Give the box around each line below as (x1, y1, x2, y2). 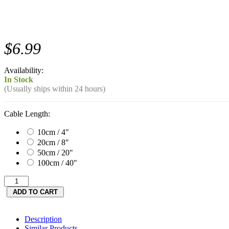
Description (25, 214, 62, 223)
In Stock (4, 75, 33, 84)
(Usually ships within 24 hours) (4, 84, 105, 93)
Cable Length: (4, 109, 50, 118)
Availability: (4, 65, 43, 75)
